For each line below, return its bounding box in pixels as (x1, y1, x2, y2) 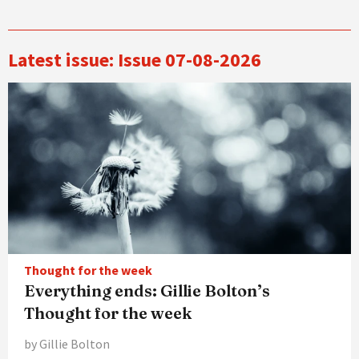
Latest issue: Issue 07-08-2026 (8, 46, 261, 72)
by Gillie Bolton (24, 335, 110, 352)
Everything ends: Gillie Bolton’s (24, 280, 270, 301)
